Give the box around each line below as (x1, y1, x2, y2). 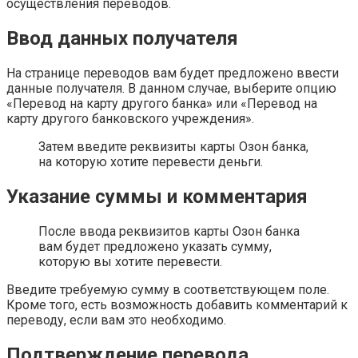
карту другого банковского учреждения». (6, 111, 254, 127)
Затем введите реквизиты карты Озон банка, (38, 139, 308, 155)
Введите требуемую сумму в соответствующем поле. (6, 281, 329, 297)
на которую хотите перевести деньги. (38, 154, 263, 170)
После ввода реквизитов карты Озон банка (38, 223, 300, 239)
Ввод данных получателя (6, 27, 238, 50)
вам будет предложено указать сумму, (38, 238, 272, 254)
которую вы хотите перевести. (38, 253, 222, 269)
